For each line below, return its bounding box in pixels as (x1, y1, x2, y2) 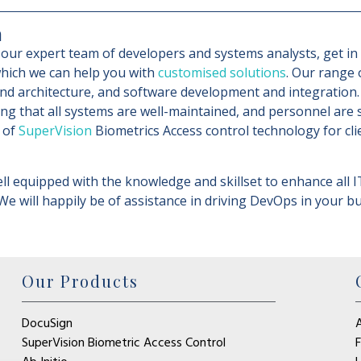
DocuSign (21, 313, 73, 334)
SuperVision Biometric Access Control (21, 332, 226, 354)
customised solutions (158, 64, 286, 82)
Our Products (21, 269, 139, 292)
